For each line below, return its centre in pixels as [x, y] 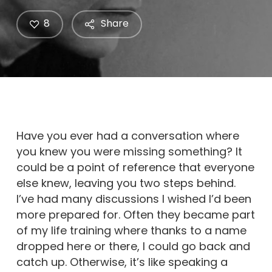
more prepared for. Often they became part [135, 215]
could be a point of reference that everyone [135, 167]
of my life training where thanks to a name [131, 230]
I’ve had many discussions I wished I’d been [134, 199]
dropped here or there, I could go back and [133, 246]
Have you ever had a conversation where [127, 136]
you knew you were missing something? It [129, 151]
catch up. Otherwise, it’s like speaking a [122, 262]
